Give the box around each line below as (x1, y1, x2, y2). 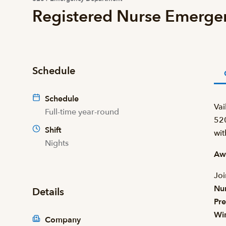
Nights (45, 138, 69, 149)
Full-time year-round (45, 106, 119, 118)
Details (32, 185, 64, 199)
